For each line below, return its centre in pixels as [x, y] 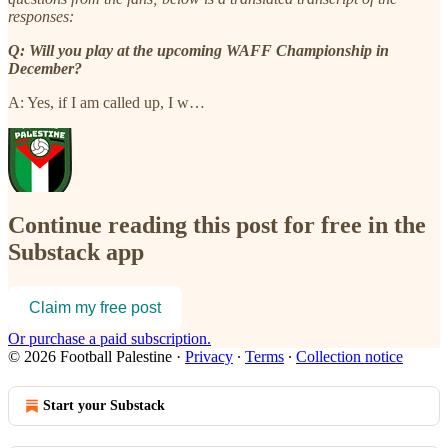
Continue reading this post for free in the [217, 224]
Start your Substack [104, 405]
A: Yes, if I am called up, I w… [106, 102]
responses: [43, 16]
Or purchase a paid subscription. [109, 338]
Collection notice [349, 356]
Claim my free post [95, 307]
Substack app [76, 251]
